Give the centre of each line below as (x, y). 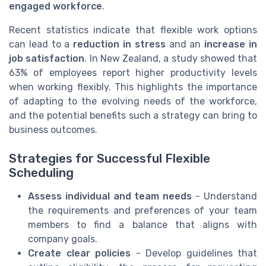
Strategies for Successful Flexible (110, 159)
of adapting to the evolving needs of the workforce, (133, 101)
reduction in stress (119, 44)
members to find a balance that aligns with (142, 225)
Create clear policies (79, 254)
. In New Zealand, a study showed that (171, 58)
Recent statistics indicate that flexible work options (133, 30)
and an (185, 44)
